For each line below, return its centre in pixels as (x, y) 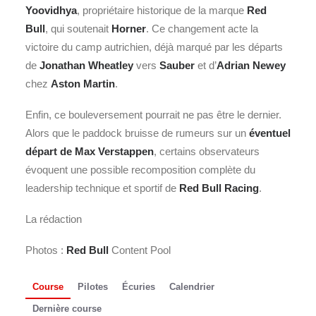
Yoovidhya (51, 11)
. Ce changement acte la (202, 29)
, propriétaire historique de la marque (162, 11)
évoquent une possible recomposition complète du (140, 170)
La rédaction (54, 219)
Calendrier (192, 286)
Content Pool (140, 250)
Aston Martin (83, 84)
